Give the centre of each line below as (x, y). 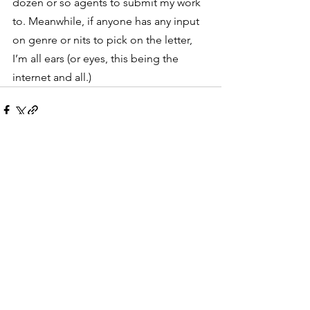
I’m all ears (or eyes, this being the (97, 58)
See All (206, 161)
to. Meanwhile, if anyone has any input (107, 21)
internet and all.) (52, 77)
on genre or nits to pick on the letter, (104, 40)
